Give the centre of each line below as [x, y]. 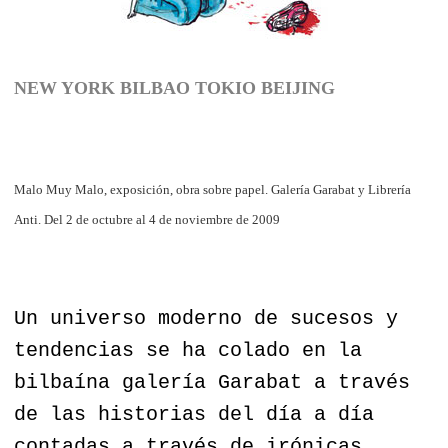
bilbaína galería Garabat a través [212, 382]
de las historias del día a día [194, 414]
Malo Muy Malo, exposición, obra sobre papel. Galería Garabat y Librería [212, 189]
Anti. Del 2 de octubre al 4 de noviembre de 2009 [147, 219]
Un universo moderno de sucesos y [206, 318]
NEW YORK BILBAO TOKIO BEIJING [177, 87]
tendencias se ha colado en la [188, 350]
